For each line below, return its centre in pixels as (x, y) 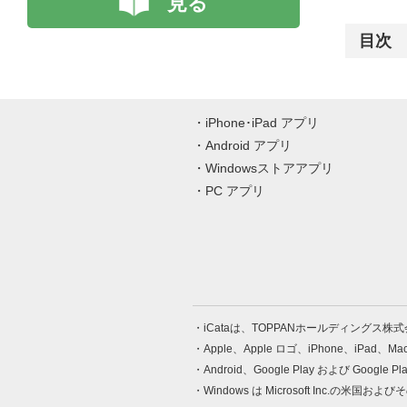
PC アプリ (235, 191)
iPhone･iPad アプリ (262, 123)
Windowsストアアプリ (269, 168)
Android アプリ (248, 145)
